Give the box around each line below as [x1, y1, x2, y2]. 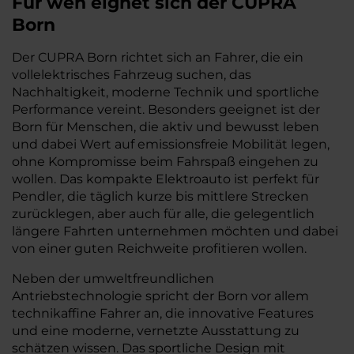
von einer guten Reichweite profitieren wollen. [12, 241, 307, 256]
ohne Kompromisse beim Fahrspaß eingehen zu [12, 154, 318, 169]
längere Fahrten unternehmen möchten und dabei [12, 224, 338, 239]
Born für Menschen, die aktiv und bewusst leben [12, 119, 319, 134]
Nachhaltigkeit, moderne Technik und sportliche [12, 85, 319, 100]
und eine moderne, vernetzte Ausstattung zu [12, 323, 299, 338]
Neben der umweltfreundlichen [12, 271, 214, 286]
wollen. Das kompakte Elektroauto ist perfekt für [12, 171, 319, 186]
